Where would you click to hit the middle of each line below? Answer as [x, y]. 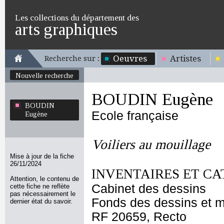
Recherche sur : [72, 58]
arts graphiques [66, 29]
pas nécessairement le [43, 194]
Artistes [185, 58]
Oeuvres [130, 58]
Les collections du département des [77, 17]
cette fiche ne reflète [40, 186]
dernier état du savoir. [41, 201]
